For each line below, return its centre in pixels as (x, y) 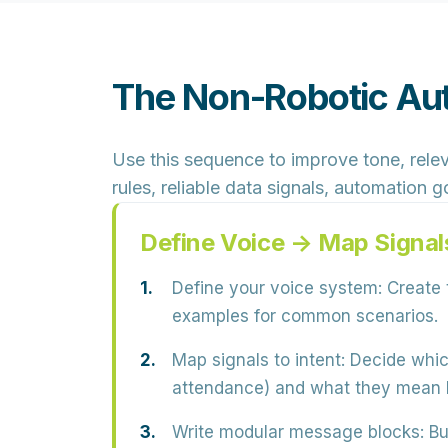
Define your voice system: (277, 288)
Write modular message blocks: (298, 432)
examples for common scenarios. (305, 316)
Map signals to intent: (258, 360)
